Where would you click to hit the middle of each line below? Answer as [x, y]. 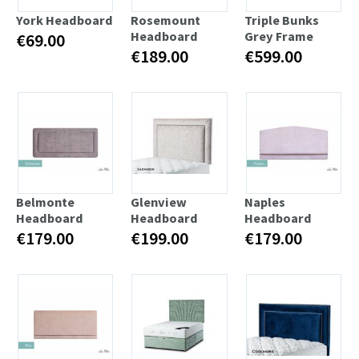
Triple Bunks [282, 20]
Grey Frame [279, 36]
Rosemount [165, 20]
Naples [265, 202]
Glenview [158, 202]
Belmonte [45, 202]
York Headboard [65, 20]
